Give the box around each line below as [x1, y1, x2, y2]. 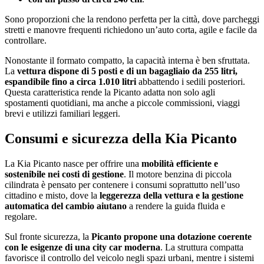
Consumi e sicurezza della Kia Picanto [5, 131, 240, 147]
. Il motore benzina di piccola [124, 169, 232, 179]
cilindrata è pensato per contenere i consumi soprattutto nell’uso [5, 179, 240, 190]
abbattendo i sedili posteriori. [136, 77, 245, 87]
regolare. [5, 211, 37, 222]
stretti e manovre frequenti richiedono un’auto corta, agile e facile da [5, 25, 257, 35]
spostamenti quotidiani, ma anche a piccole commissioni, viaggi [5, 98, 240, 108]
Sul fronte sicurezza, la [5, 231, 89, 242]
